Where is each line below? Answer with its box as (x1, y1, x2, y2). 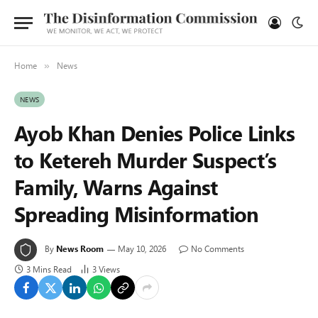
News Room (56, 243, 104, 254)
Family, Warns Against (14, 173, 218, 200)
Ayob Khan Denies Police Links (14, 119, 295, 146)
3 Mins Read (26, 263, 72, 275)
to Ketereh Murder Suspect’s (14, 146, 277, 173)
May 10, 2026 (118, 243, 166, 254)
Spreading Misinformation (14, 200, 259, 227)
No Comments (191, 243, 244, 254)
